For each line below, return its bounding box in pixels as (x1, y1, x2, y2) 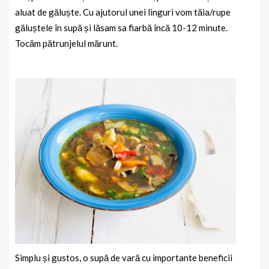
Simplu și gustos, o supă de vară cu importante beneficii (15, 252, 232, 264)
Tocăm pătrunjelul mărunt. (15, 38, 118, 49)
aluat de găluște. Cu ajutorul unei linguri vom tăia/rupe (15, 7, 231, 18)
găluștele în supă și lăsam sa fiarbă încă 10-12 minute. (15, 22, 228, 34)
